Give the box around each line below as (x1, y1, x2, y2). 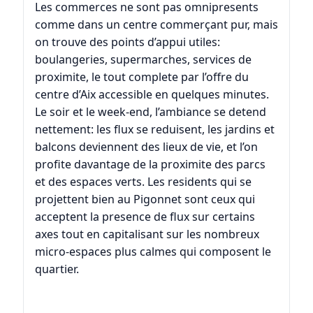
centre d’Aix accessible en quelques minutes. (34, 87, 269, 103)
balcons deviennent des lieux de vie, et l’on (34, 139, 258, 155)
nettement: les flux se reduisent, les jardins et (34, 122, 275, 138)
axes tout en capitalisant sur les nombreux (34, 226, 259, 242)
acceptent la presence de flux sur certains (34, 209, 255, 225)
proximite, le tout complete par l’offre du (34, 69, 249, 85)
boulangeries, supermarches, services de (34, 52, 252, 68)
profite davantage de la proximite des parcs (34, 156, 265, 173)
